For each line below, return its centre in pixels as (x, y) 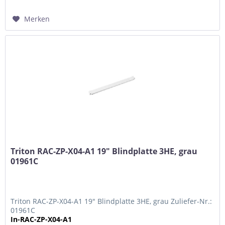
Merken (37, 19)
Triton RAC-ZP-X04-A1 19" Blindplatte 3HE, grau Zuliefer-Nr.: (111, 201)
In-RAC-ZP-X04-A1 (41, 219)
